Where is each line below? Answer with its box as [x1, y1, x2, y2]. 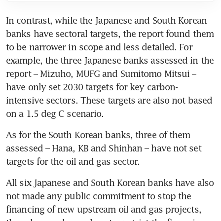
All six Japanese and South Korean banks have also [6, 177, 214, 188]
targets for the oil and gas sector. [6, 155, 140, 167]
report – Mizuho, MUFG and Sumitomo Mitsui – [6, 68, 196, 79]
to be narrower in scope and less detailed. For [6, 41, 192, 52]
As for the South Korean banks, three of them [6, 129, 190, 140]
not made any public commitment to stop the [6, 190, 191, 201]
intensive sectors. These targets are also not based [6, 94, 213, 106]
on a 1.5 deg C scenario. [6, 108, 104, 119]
